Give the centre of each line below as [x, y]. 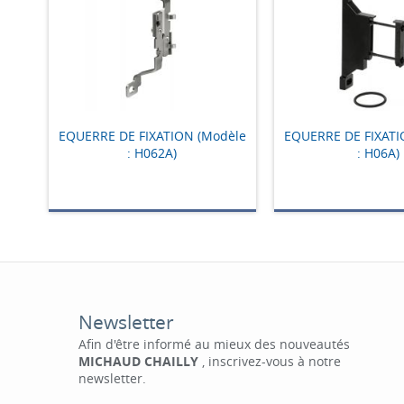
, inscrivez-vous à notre [269, 361]
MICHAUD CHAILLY [138, 361]
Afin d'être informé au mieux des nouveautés [214, 344]
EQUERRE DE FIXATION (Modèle [152, 135]
